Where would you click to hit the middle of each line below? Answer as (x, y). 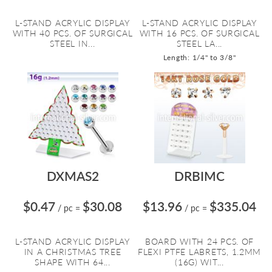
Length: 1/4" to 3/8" (199, 57)
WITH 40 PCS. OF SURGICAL (73, 33)
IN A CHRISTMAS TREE (73, 252)
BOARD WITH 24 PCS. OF (199, 241)
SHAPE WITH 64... (73, 262)
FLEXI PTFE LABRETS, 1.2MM (199, 252)
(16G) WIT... (199, 262)
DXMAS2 (73, 176)
